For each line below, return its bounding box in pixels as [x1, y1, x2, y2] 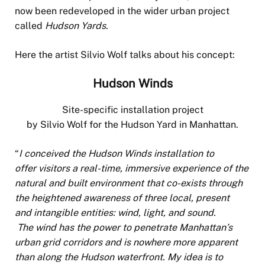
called [15, 20, 45, 31]
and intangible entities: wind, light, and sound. [15, 206, 216, 218]
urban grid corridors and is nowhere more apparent [15, 236, 238, 248]
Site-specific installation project [62, 104, 203, 115]
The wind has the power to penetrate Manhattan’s [15, 221, 232, 233]
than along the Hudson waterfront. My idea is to [15, 251, 223, 263]
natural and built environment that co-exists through [15, 177, 243, 189]
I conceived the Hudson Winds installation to [19, 147, 214, 159]
